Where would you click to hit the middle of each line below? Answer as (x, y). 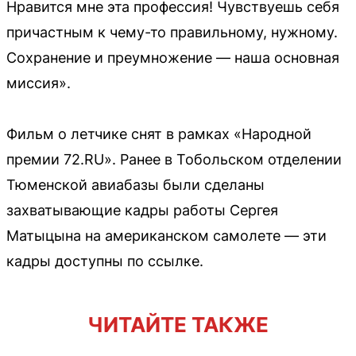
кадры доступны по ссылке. (105, 261)
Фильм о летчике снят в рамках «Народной (159, 134)
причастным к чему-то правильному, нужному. (172, 32)
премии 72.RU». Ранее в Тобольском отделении (174, 159)
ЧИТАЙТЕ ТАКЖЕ (178, 325)
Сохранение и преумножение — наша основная (173, 58)
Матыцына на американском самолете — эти (166, 236)
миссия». (39, 83)
